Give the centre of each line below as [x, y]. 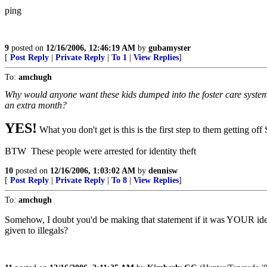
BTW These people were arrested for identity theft [100, 151]
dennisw [163, 171]
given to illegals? [36, 230]
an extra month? [36, 105]
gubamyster [170, 48]
